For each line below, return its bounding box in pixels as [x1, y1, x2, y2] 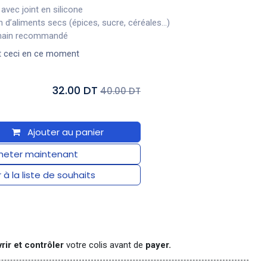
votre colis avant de [64, 239, 144, 250]
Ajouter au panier [25, 126, 104, 138]
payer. [143, 239, 172, 250]
